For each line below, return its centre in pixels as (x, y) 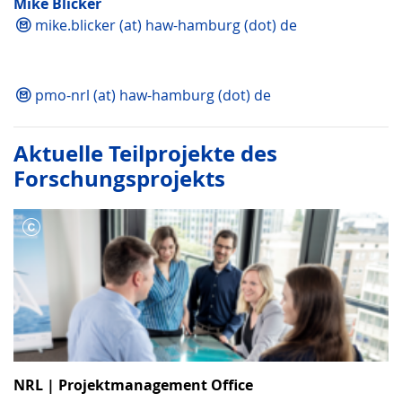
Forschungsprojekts (119, 178)
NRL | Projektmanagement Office (133, 385)
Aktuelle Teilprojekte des (145, 153)
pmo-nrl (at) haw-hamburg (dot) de (153, 96)
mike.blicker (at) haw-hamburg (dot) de (166, 26)
